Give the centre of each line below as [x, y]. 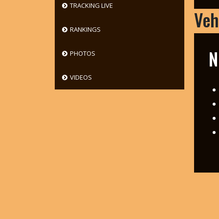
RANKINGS [85, 29]
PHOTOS [82, 53]
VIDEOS [81, 77]
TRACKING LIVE [91, 5]
